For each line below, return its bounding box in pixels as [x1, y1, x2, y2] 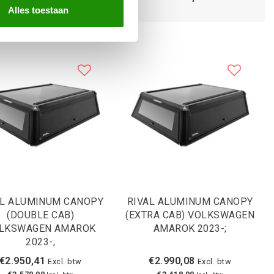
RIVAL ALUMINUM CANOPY [127, 196, 253, 208]
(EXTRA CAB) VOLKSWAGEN [125, 209, 255, 221]
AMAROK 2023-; [153, 223, 227, 235]
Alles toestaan [7, 4, 68, 15]
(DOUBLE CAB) [7, 209, 75, 221]
